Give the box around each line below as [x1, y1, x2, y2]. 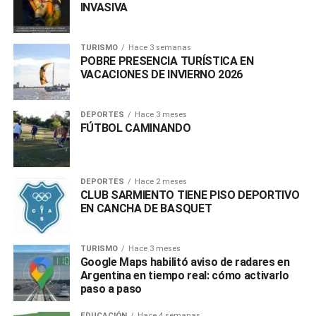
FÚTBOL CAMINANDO [80, 121, 191, 135]
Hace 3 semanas [128, 42, 191, 52]
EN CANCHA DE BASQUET [80, 201, 212, 215]
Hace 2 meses [134, 176, 187, 186]
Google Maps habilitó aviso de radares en [80, 255, 290, 269]
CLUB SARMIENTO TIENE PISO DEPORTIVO [80, 188, 300, 202]
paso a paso [80, 281, 142, 296]
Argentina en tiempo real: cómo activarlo [80, 268, 289, 282]
